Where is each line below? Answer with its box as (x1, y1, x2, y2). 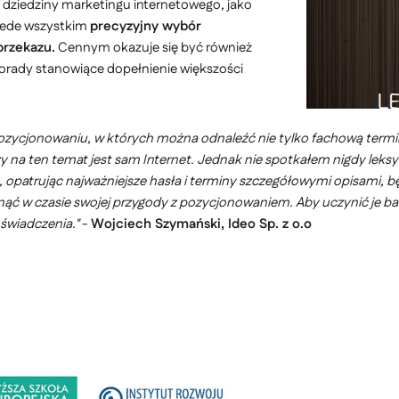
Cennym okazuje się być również (55, 38, 252, 57)
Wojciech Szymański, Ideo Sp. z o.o (91, 215, 312, 233)
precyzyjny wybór (90, 17, 201, 36)
